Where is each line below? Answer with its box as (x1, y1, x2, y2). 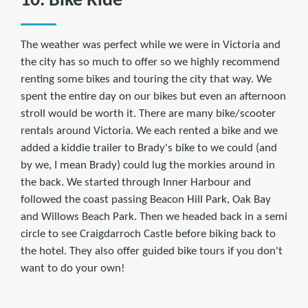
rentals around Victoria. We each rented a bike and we (21, 124, 278, 137)
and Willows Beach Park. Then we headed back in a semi (21, 210, 287, 223)
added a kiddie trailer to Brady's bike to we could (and (21, 142, 277, 154)
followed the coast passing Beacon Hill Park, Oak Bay (21, 193, 271, 206)
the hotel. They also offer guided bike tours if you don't (21, 245, 283, 257)
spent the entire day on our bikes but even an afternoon (21, 90, 286, 102)
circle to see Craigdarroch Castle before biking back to (21, 228, 276, 240)
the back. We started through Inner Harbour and (21, 176, 251, 188)
